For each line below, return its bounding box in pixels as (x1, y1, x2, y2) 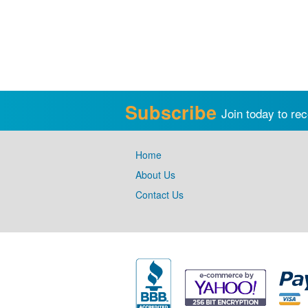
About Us (135, 168, 175, 181)
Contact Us (135, 188, 184, 201)
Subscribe (125, 99, 217, 125)
